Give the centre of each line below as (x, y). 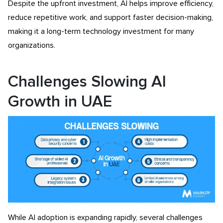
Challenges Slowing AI (87, 82)
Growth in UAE (60, 102)
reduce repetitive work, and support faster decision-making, (111, 17)
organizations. (32, 45)
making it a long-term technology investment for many (101, 31)
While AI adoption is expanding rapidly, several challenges (105, 217)
